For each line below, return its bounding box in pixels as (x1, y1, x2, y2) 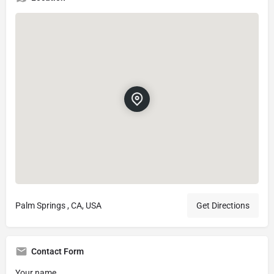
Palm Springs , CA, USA (15, 201, 102, 211)
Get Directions (196, 201, 250, 211)
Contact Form (31, 246, 84, 257)
